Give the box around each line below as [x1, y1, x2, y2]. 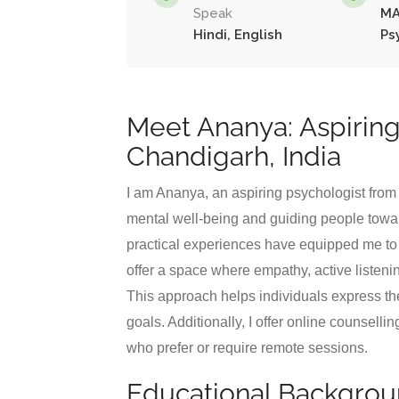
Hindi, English [193, 27, 282, 43]
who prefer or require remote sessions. [126, 340, 368, 355]
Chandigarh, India [126, 141, 341, 172]
